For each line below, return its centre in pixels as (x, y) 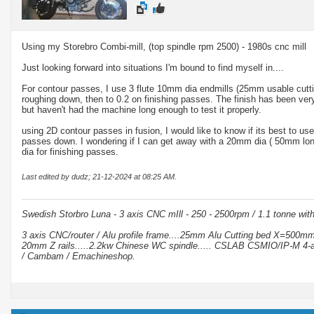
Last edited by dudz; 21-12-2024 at (82, 176)
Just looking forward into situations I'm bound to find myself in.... (153, 67)
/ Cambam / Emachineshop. (78, 256)
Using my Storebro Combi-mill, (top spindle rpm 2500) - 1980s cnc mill (164, 46)
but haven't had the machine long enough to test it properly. (142, 109)
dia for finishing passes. (70, 151)
